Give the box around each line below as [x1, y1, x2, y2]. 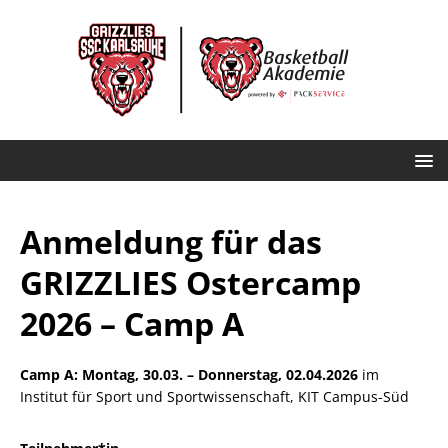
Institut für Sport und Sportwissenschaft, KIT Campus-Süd [20, 387, 409, 406]
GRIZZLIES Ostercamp [20, 261, 361, 304]
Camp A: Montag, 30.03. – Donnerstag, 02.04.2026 [20, 365, 358, 384]
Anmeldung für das [20, 220, 322, 263]
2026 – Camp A [20, 302, 244, 345]
